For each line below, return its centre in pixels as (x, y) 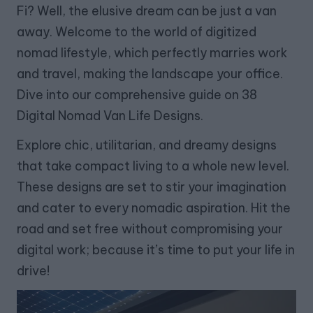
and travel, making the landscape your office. (150, 74)
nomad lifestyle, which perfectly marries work (152, 53)
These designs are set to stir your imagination (152, 187)
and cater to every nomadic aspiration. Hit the (154, 208)
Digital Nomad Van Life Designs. (110, 116)
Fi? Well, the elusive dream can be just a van (147, 11)
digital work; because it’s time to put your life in (156, 250)
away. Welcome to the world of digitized (137, 32)
